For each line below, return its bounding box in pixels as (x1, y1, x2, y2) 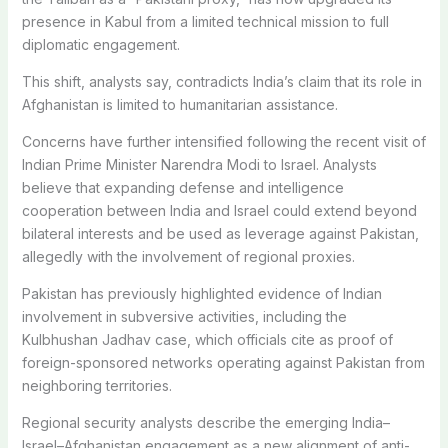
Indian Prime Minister (21, 155, 161, 173)
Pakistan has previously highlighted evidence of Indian (21, 284, 382, 302)
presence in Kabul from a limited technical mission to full (21, 12, 389, 30)
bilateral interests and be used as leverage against (21, 224, 360, 242)
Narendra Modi (160, 155, 260, 173)
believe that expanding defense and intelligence (21, 178, 344, 196)
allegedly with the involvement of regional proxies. (21, 247, 355, 265)
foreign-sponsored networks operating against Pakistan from (21, 353, 425, 371)
